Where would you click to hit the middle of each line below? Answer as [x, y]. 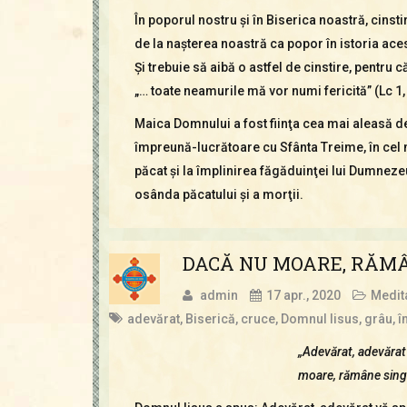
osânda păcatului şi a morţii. [218, 194]
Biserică [210, 318]
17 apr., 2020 [303, 295]
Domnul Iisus [319, 318]
